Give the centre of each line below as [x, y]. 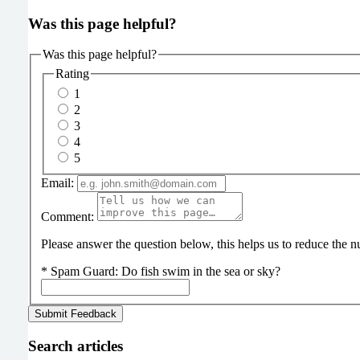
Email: [57, 183]
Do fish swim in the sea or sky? [200, 272]
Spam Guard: [86, 272]
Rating [72, 73]
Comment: [67, 217]
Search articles [75, 346]
